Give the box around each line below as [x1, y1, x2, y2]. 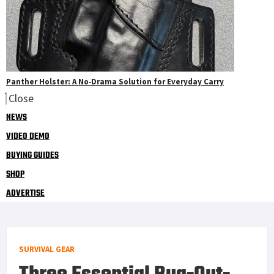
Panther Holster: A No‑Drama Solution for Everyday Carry [6, 76, 224, 87]
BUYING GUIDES [6, 148, 59, 163]
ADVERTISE [6, 186, 45, 201]
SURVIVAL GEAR [19, 243, 75, 254]
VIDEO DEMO [6, 129, 50, 144]
